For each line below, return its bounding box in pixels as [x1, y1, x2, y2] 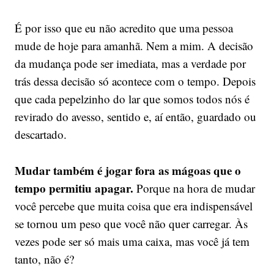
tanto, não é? [14, 251, 74, 267]
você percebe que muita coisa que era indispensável [14, 198, 253, 213]
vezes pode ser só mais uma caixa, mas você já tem [14, 233, 250, 249]
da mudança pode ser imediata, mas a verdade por [14, 55, 246, 71]
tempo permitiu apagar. [14, 179, 133, 196]
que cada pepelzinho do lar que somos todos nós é [14, 91, 250, 106]
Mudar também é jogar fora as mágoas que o [14, 161, 241, 179]
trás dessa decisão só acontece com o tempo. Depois [14, 73, 256, 89]
